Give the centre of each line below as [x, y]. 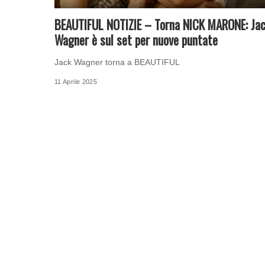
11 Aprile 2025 [76, 81]
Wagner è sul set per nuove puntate [136, 40]
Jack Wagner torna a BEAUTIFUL [117, 62]
